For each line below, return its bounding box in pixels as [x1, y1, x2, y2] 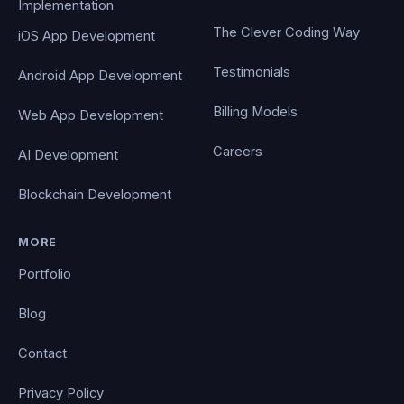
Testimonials [213, 63, 290, 80]
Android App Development [18, 67, 182, 84]
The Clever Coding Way [213, 23, 360, 41]
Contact [18, 345, 67, 363]
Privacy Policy [18, 385, 104, 402]
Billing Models [213, 103, 298, 120]
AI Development [18, 146, 118, 163]
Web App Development [18, 106, 163, 124]
